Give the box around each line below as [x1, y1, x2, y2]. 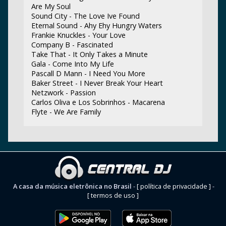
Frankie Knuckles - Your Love [31, 30, 126, 40]
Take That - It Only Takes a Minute [31, 49, 148, 59]
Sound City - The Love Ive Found [31, 11, 140, 21]
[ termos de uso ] [87, 191, 139, 200]
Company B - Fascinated [31, 39, 113, 49]
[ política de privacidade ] [137, 182, 211, 191]
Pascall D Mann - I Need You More [31, 68, 145, 78]
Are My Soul [31, 1, 71, 11]
